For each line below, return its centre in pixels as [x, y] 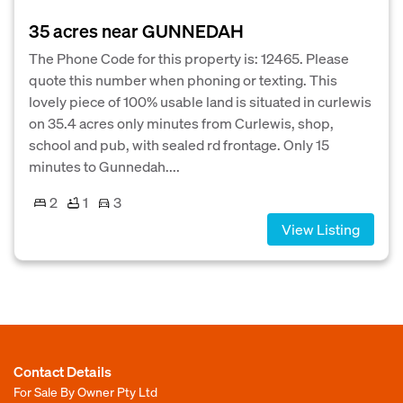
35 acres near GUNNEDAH [136, 31]
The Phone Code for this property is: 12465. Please [189, 58]
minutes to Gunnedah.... [104, 166]
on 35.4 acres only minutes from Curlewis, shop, [181, 123]
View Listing [321, 229]
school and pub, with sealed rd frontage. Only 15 [179, 144]
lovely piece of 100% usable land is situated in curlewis [200, 101]
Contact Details [63, 372]
